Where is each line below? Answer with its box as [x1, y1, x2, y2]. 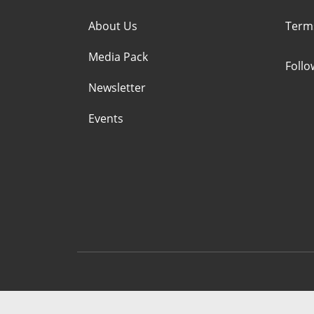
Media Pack [88, 49, 148, 65]
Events [88, 111, 123, 127]
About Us [88, 18, 137, 34]
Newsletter [88, 80, 146, 96]
